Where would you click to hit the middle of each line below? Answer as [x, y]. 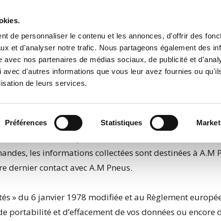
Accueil [83, 22]
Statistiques [122, 122]
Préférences [26, 122]
